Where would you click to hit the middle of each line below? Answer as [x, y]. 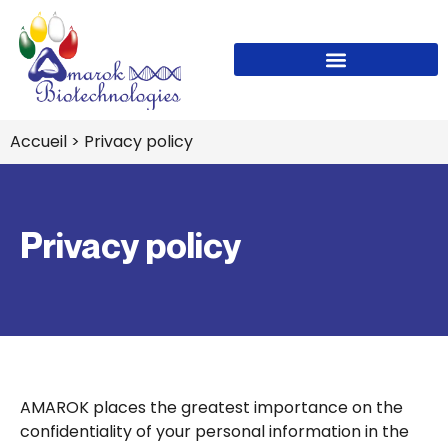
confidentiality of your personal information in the [214, 431]
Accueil [38, 141]
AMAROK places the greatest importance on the [211, 407]
